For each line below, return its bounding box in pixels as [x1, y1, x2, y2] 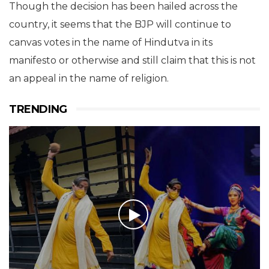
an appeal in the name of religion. [9, 73, 169, 84]
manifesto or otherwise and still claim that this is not [9, 55, 256, 66]
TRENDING [9, 103, 67, 116]
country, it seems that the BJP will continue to [9, 19, 231, 30]
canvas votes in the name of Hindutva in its [9, 37, 213, 48]
